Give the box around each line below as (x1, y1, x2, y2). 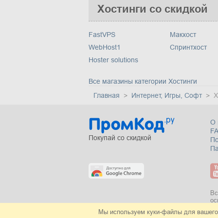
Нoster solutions (89, 56, 138, 64)
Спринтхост (169, 43, 207, 52)
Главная (93, 91, 120, 100)
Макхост (169, 31, 196, 39)
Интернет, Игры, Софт (131, 91, 202, 100)
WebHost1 (89, 43, 121, 52)
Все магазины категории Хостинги (89, 77, 197, 86)
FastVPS (89, 31, 115, 39)
